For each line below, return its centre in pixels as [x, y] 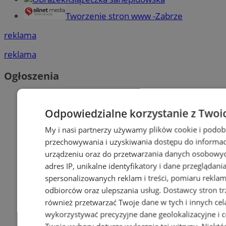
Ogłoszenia [32, 76]
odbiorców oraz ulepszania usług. [104, 190]
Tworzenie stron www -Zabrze [124, 16]
